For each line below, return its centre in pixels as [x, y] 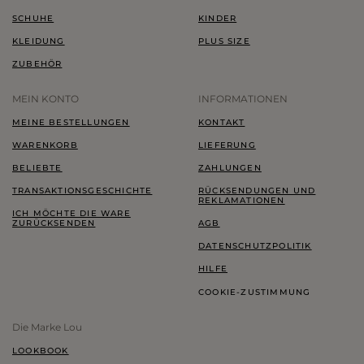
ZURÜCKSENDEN [54, 223]
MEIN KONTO [45, 98]
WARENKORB [45, 145]
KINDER [218, 18]
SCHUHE [33, 18]
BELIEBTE [37, 167]
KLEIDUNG [39, 41]
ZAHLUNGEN [230, 167]
